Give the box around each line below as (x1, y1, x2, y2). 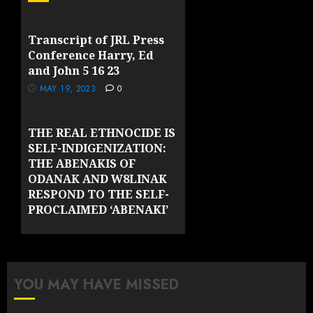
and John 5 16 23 (28, 62, 119, 78)
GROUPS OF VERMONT (28, 217, 158, 233)
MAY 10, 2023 (39, 237, 96, 249)
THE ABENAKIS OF (28, 156, 136, 171)
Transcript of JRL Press (28, 31, 164, 48)
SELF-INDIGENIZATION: (28, 140, 166, 156)
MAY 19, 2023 (39, 82, 96, 95)
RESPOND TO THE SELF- (28, 187, 169, 202)
